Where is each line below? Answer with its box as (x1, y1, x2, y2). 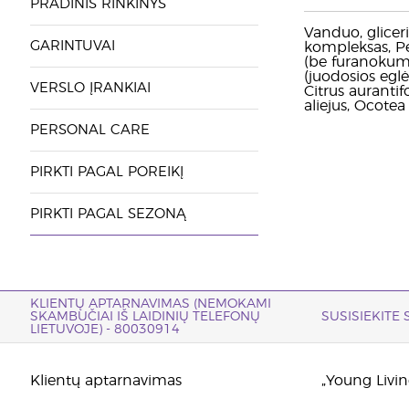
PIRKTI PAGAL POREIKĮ (29, 165, 184, 179)
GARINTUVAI (29, 39, 115, 53)
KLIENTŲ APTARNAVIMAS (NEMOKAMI (29, 298, 271, 310)
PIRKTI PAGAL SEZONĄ (29, 207, 186, 221)
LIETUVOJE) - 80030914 (29, 323, 180, 336)
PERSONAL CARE (29, 123, 150, 137)
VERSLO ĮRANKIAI (29, 81, 151, 95)
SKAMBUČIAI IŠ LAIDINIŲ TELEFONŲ (29, 310, 260, 323)
